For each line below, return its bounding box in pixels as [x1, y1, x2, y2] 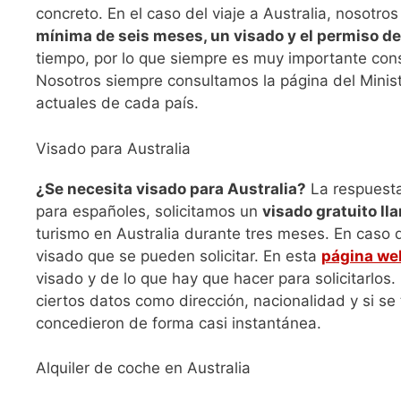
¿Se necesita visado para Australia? [36, 179, 306, 198]
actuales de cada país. [36, 94, 199, 113]
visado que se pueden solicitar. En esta [36, 246, 321, 265]
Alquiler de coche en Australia [36, 359, 251, 378]
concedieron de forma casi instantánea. [36, 313, 321, 332]
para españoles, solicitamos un [36, 201, 262, 220]
